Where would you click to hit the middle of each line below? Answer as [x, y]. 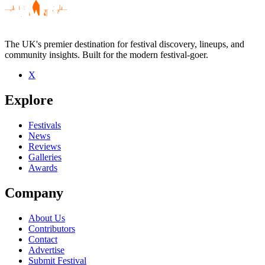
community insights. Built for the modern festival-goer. [106, 55]
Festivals [45, 125]
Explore [29, 100]
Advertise [46, 250]
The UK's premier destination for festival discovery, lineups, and [125, 44]
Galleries [45, 157]
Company [34, 193]
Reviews [45, 147]
